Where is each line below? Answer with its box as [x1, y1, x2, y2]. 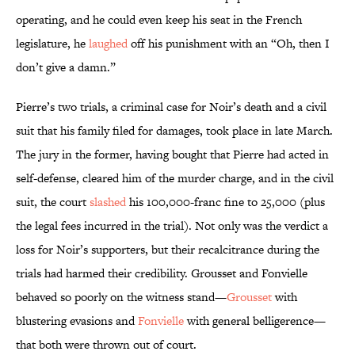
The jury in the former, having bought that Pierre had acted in [16, 146, 329, 163]
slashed [90, 193, 126, 211]
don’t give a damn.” [16, 59, 116, 76]
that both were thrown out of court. [16, 336, 197, 353]
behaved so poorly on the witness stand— [16, 288, 227, 306]
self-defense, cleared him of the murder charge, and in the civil [16, 170, 334, 187]
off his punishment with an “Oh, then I [128, 35, 330, 52]
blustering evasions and [16, 312, 138, 330]
